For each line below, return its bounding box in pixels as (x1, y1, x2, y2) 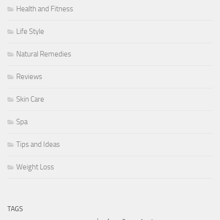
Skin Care (16, 94, 44, 104)
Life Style (16, 27, 44, 36)
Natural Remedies (16, 49, 71, 58)
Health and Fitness (16, 4, 73, 13)
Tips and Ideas (16, 139, 60, 149)
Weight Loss (16, 162, 54, 171)
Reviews (16, 72, 42, 81)
